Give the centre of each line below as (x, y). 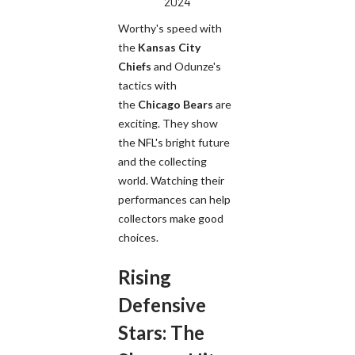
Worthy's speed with (170, 28)
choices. (138, 237)
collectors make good (171, 218)
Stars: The (161, 332)
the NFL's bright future (174, 142)
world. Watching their (171, 180)
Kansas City (169, 47)
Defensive (162, 304)
